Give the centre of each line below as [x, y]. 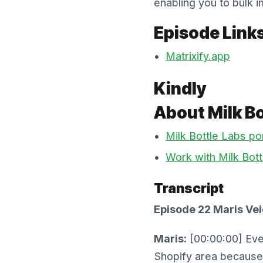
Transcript [189, 188]
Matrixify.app [198, 56]
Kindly [180, 88]
